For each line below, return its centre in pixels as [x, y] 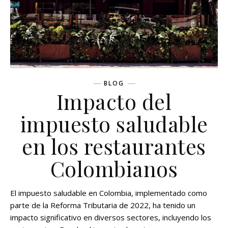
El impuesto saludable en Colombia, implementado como [109, 193]
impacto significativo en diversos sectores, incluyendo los [111, 217]
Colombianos [114, 168]
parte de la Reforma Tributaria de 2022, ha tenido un [103, 205]
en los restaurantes [114, 146]
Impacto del [114, 101]
